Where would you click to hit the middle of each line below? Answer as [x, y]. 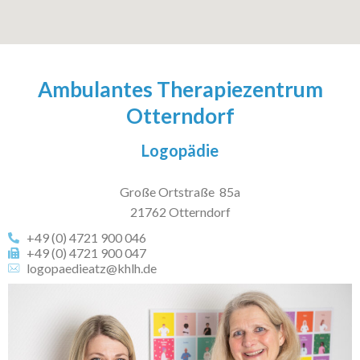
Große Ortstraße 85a [180, 192]
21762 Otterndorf [180, 212]
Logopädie [180, 151]
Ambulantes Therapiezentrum [180, 90]
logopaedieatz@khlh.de [91, 268]
